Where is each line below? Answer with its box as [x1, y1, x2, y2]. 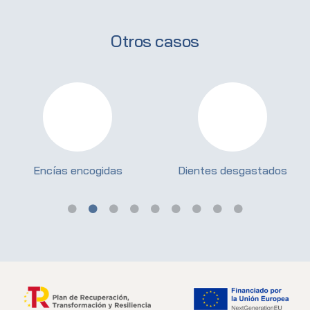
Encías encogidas [33, 163, 122, 177]
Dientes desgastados [178, 163, 287, 177]
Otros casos [111, 30, 199, 51]
